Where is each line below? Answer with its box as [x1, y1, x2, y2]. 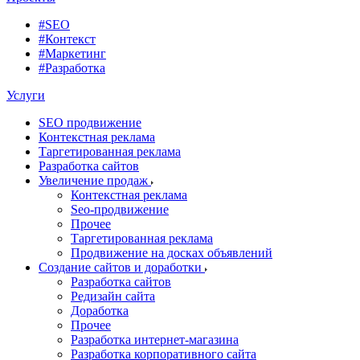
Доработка [71, 304, 129, 317]
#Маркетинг [39, 47, 106, 60]
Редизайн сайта [71, 289, 155, 303]
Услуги [6, 88, 45, 102]
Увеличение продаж [39, 174, 151, 187]
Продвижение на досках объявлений [71, 246, 272, 260]
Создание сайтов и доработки [39, 260, 205, 274]
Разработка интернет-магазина [71, 333, 239, 346]
